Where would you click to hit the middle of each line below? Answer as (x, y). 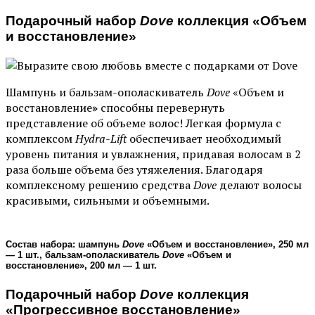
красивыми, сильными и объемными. (108, 201)
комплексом (40, 139)
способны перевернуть (161, 108)
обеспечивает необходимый (204, 139)
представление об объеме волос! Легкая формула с (143, 123)
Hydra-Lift (101, 139)
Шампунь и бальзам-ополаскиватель (106, 92)
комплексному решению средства (99, 185)
